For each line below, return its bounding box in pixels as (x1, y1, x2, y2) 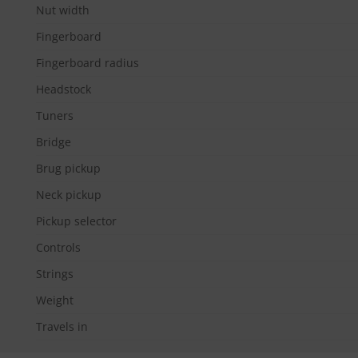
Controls (36, 240, 81, 256)
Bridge (36, 134, 71, 150)
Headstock (36, 82, 91, 97)
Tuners (36, 108, 74, 124)
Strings (36, 266, 74, 282)
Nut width (36, 2, 89, 18)
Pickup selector (36, 213, 117, 229)
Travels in (36, 319, 88, 335)
